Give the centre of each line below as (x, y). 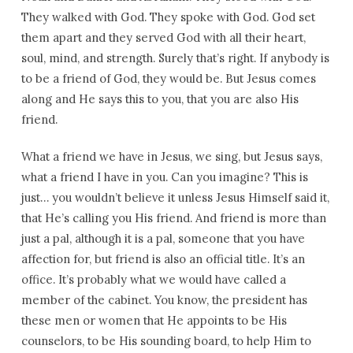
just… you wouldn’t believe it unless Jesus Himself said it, (175, 197)
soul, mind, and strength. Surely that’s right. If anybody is (175, 58)
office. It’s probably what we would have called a (153, 279)
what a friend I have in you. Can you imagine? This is (164, 177)
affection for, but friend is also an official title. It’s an (163, 259)
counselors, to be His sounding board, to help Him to (166, 341)
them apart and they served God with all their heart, (163, 37)
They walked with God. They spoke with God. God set (168, 17)
